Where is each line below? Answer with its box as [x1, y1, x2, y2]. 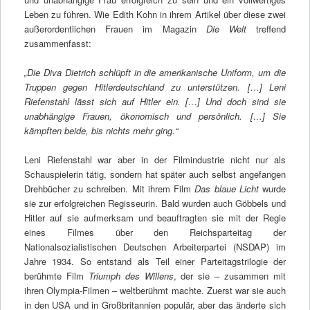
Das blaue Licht [194, 182, 259, 196]
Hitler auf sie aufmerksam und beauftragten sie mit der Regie [24, 211, 286, 225]
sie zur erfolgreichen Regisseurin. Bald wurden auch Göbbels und [24, 197, 286, 210]
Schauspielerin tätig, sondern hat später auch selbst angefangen [24, 167, 286, 181]
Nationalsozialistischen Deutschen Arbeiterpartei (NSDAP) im [24, 240, 286, 254]
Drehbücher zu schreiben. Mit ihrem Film [24, 182, 195, 196]
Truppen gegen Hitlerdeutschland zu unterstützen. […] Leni [24, 80, 286, 93]
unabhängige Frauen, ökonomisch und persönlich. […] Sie [24, 109, 286, 122]
